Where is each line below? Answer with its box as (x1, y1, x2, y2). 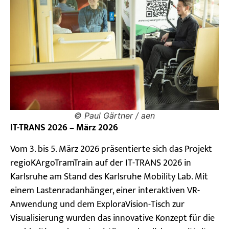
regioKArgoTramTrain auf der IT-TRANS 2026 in (10, 155, 191, 171)
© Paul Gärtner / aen (74, 110, 155, 121)
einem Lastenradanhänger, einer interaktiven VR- (10, 182, 200, 198)
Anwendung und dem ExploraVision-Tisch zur (10, 196, 185, 212)
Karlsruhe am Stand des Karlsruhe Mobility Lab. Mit (10, 169, 208, 185)
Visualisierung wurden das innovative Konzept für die (10, 210, 215, 226)
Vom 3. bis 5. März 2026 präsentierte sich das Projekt (10, 141, 212, 157)
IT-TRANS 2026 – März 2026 (10, 120, 118, 136)
